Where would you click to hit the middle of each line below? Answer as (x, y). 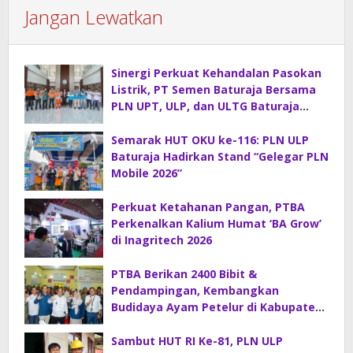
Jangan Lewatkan (94, 17)
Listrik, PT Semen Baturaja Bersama (214, 90)
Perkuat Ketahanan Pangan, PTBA (208, 207)
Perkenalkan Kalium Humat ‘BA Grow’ (216, 224)
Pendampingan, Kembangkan (195, 291)
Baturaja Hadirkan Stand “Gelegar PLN (220, 157)
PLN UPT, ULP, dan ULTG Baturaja (205, 106)
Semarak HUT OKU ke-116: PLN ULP (210, 140)
